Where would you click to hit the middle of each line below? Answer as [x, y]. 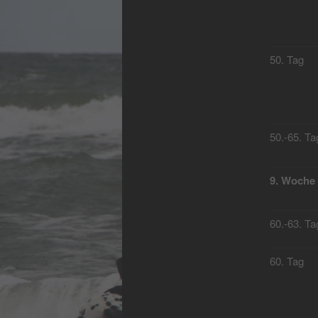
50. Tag [286, 60]
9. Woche [292, 181]
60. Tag [286, 261]
